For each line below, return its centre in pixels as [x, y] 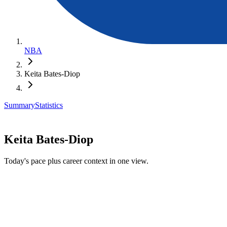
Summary [20, 105]
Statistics [49, 105]
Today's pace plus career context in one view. [76, 161]
